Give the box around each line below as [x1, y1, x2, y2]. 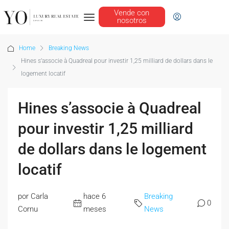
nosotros [117, 15, 147, 25]
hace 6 [83, 192, 106, 201]
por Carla [18, 192, 48, 201]
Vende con [114, 8, 150, 17]
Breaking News [49, 44, 89, 52]
